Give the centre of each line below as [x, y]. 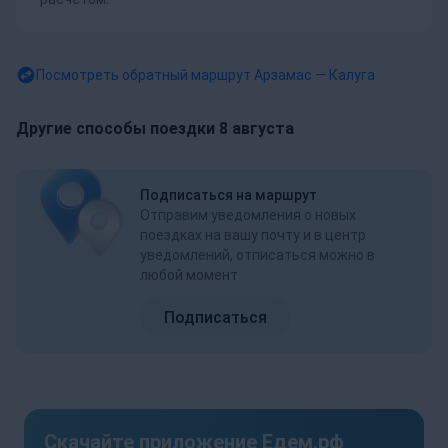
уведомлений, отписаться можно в [257, 255]
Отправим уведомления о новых [248, 215]
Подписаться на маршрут [228, 195]
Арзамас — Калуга [314, 75]
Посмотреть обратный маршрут [145, 75]
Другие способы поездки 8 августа [155, 128]
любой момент [189, 275]
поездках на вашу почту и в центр [253, 235]
